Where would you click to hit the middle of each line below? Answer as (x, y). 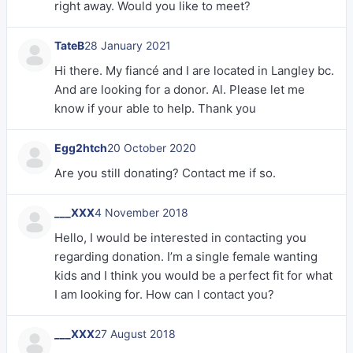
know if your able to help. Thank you (155, 108)
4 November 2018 (141, 212)
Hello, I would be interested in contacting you (180, 238)
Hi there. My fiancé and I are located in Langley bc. (194, 71)
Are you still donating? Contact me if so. (165, 173)
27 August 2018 (135, 334)
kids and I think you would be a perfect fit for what (193, 275)
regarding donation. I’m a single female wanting (186, 256)
